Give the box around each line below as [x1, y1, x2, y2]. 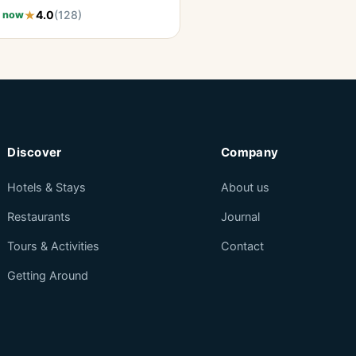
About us [220, 180, 269, 195]
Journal [220, 210, 260, 224]
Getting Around [7, 269, 89, 283]
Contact [220, 239, 264, 253]
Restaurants [7, 210, 72, 224]
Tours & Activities [7, 239, 100, 253]
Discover [7, 145, 62, 160]
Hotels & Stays [7, 180, 87, 195]
